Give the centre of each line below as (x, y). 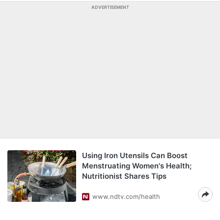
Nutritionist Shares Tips (124, 176)
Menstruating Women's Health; (137, 166)
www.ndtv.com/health (126, 196)
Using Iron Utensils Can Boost (135, 155)
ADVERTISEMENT (110, 7)
